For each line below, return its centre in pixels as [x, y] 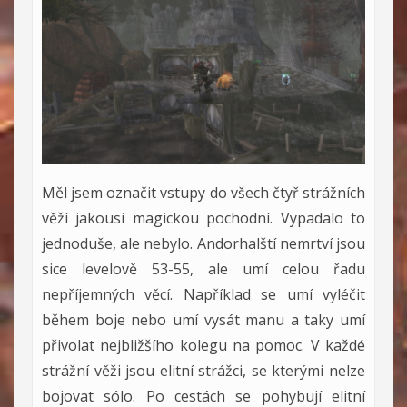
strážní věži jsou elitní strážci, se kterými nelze [203, 370]
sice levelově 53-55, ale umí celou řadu [203, 268]
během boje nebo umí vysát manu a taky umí [203, 319]
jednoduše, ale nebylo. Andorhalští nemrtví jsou [203, 243]
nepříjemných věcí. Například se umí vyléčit [203, 294]
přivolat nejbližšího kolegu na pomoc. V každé [203, 345]
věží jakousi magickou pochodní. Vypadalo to [203, 218]
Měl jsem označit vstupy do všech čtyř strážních [203, 192]
